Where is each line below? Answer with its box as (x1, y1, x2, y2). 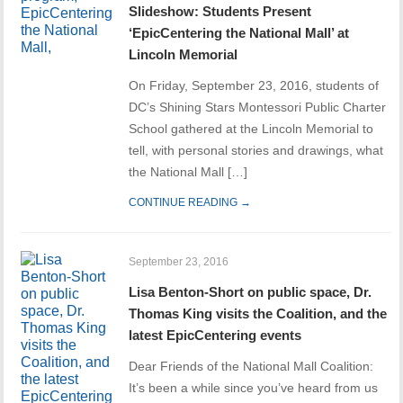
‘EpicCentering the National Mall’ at (129, 25, 350, 41)
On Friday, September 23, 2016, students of (129, 78, 380, 94)
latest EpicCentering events (129, 327, 302, 344)
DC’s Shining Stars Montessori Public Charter (129, 100, 387, 115)
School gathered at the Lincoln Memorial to (129, 121, 374, 137)
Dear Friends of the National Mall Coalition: (129, 359, 374, 374)
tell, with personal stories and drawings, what (129, 143, 384, 158)
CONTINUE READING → (129, 196, 252, 210)
